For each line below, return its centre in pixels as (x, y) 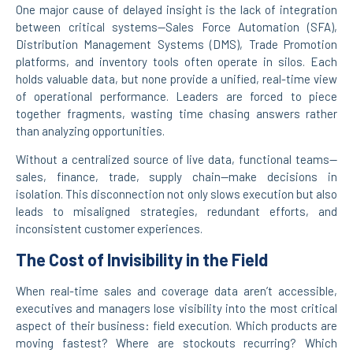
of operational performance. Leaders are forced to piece (176, 96)
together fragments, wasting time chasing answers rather (176, 113)
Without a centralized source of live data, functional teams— (176, 160)
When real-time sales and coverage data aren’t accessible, (176, 290)
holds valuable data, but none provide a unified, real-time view (176, 78)
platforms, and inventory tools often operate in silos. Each (176, 61)
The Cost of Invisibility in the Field (142, 259)
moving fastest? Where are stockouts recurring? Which (176, 342)
